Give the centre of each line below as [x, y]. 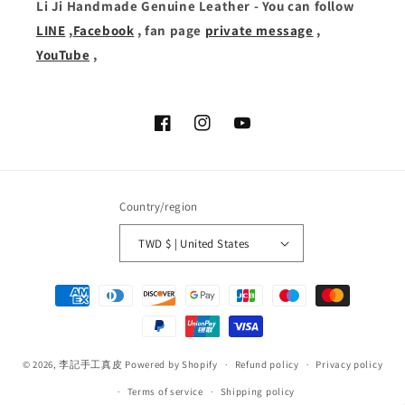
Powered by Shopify [171, 364]
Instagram [224, 132]
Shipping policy [258, 391]
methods [57, 311]
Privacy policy [349, 364]
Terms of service [165, 391]
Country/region [159, 207]
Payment [57, 287]
